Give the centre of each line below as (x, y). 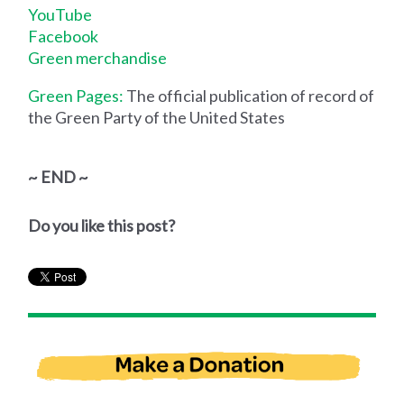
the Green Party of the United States (157, 117)
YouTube (60, 14)
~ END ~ (59, 176)
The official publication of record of (249, 95)
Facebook (64, 36)
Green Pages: (76, 95)
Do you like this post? (102, 225)
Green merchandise (98, 57)
